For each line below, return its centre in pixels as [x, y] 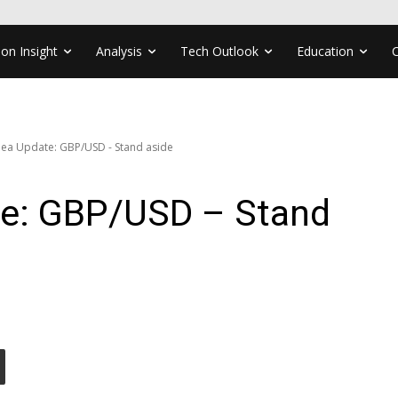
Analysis [119, 51]
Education [325, 51]
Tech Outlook [219, 51]
